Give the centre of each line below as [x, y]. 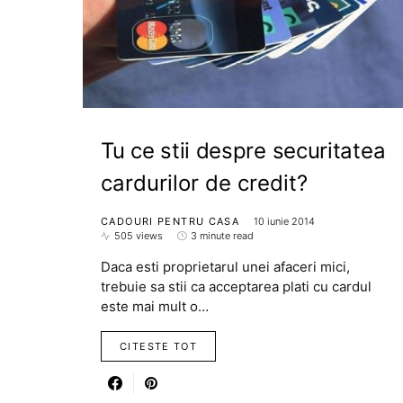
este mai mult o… [155, 307]
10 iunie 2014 [285, 222]
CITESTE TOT [159, 347]
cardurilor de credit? [204, 184]
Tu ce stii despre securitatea [243, 151]
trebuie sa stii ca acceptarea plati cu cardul [236, 287]
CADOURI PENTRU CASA [170, 222]
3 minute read [222, 236]
